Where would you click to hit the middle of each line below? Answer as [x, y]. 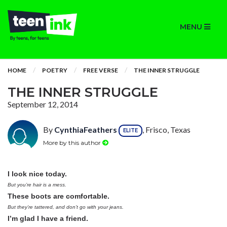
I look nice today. [37, 174]
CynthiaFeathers [86, 130]
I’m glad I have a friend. [48, 218]
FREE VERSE [101, 70]
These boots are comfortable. [59, 196]
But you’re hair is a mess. [37, 185]
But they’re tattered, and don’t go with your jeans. [66, 207]
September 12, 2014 [43, 104]
